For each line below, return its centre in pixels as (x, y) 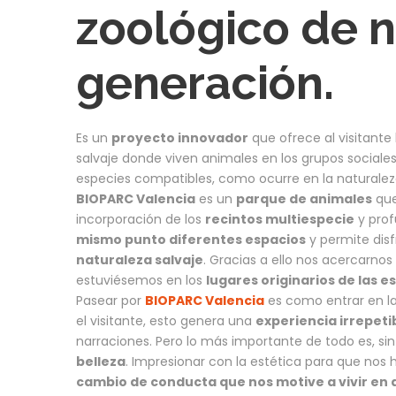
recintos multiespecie (280, 219)
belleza (101, 361)
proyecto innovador (180, 137)
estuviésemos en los (141, 280)
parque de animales (304, 198)
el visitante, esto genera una (166, 320)
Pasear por (110, 300)
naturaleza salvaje (140, 259)
